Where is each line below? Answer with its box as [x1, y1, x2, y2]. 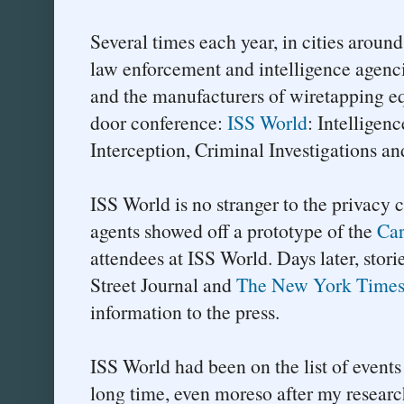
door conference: [90, 108, 227, 135]
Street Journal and [90, 271, 236, 298]
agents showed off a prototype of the [90, 216, 377, 243]
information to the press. [90, 298, 280, 325]
